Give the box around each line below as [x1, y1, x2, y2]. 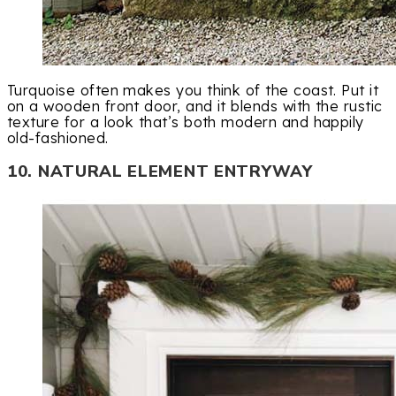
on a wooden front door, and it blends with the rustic [7, 97, 383, 116]
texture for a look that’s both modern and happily [7, 113, 364, 132]
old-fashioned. [7, 129, 109, 148]
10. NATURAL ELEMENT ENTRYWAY [7, 160, 313, 184]
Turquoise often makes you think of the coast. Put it [7, 81, 379, 100]
